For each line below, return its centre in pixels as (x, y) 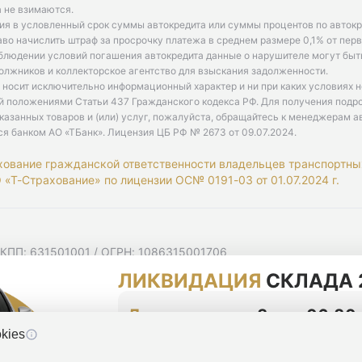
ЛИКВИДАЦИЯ (189, 281)
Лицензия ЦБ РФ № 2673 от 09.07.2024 (201, 132)
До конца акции (192, 315)
